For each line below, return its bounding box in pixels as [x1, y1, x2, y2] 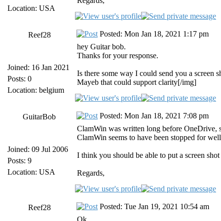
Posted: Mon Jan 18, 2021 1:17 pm [98, 30, 209, 38]
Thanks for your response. [77, 51, 158, 60]
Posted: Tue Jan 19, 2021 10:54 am [98, 202, 209, 211]
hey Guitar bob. [77, 42, 126, 51]
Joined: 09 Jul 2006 [7, 145, 68, 153]
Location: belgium [7, 86, 64, 94]
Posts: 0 [7, 74, 32, 83]
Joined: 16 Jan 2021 [7, 63, 70, 72]
